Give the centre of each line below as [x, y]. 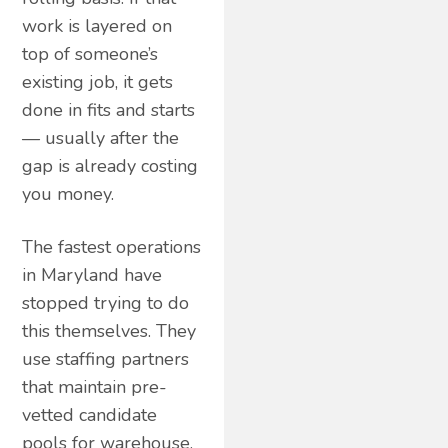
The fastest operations [112, 246]
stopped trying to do [106, 302]
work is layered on [97, 25]
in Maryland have [92, 274]
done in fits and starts [109, 109]
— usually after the [101, 137]
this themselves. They [109, 330]
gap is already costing [110, 165]
